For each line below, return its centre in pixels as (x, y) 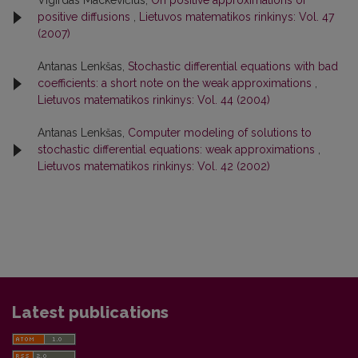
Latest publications (90, 313)
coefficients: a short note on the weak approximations (176, 84)
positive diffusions (86, 17)
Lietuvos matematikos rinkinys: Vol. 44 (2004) (154, 100)
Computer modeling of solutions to (220, 133)
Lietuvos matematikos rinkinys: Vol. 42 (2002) (154, 167)
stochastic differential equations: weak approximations (178, 150)
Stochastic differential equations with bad (233, 67)
